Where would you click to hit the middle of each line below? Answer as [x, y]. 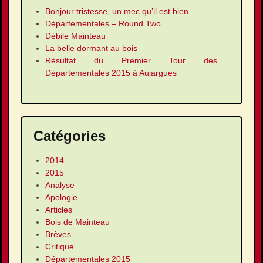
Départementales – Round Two [103, 24]
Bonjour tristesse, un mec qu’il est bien [117, 11]
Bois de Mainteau [77, 222]
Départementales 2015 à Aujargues [111, 73]
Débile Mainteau [75, 36]
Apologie [61, 198]
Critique [60, 247]
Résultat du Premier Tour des [131, 61]
